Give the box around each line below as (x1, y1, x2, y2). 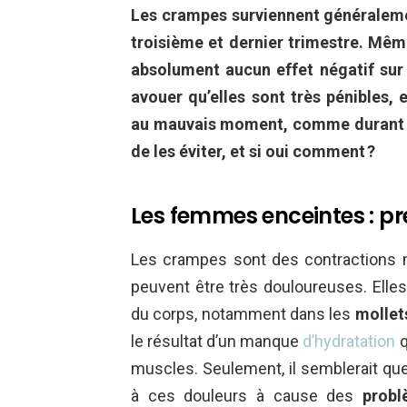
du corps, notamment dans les (131, 303, 355, 323)
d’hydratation (303, 331, 396, 351)
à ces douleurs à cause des (131, 385, 362, 405)
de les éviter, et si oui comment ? (131, 141, 375, 161)
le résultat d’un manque (131, 331, 303, 351)
